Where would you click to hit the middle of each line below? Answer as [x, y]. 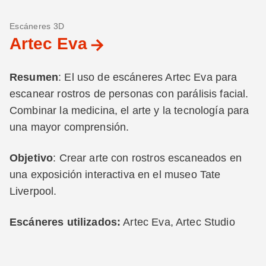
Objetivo [31, 158]
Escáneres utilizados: [65, 222]
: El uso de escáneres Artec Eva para [148, 77]
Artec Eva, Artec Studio [178, 222]
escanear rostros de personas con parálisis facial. [129, 94]
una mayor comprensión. [69, 127]
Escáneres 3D [37, 26]
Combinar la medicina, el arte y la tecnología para [129, 110]
